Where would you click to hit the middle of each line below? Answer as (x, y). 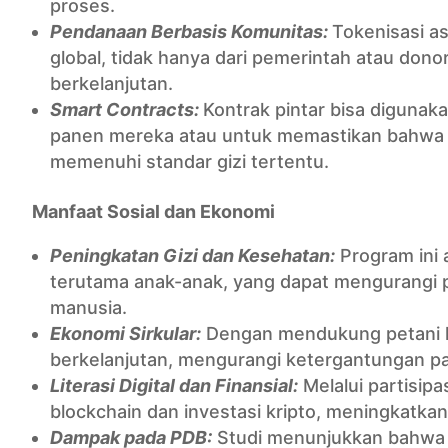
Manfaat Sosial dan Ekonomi (153, 211)
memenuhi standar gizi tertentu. (189, 161)
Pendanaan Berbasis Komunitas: (191, 31)
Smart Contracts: (126, 109)
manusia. (88, 307)
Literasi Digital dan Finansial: (174, 385)
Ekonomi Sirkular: (125, 333)
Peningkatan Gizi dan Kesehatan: (192, 255)
